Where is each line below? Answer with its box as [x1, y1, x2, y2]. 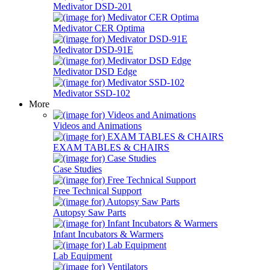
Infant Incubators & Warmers [53, 229, 163, 239]
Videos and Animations [53, 121, 142, 131]
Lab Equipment [53, 251, 112, 261]
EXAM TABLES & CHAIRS [53, 142, 169, 152]
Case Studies [53, 164, 102, 174]
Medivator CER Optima [53, 23, 145, 33]
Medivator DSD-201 [53, 1, 132, 11]
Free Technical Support [53, 186, 142, 196]
